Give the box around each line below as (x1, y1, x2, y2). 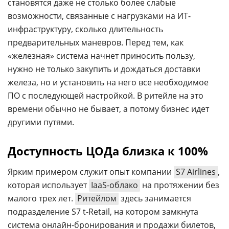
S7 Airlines (176, 166, 216, 177)
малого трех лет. (8, 193, 75, 204)
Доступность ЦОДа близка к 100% (8, 143, 208, 158)
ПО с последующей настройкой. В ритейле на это (8, 90, 203, 101)
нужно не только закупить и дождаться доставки (8, 63, 200, 75)
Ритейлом (77, 193, 117, 204)
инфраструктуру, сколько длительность (8, 24, 163, 35)
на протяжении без (140, 179, 219, 191)
